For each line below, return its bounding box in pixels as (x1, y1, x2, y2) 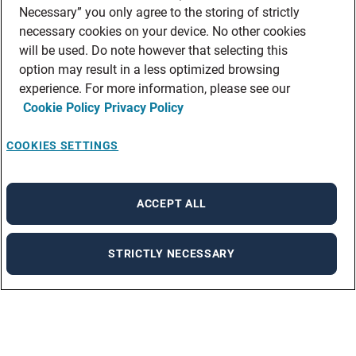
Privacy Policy (104, 100, 184, 115)
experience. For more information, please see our (19, 81, 290, 96)
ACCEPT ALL (137, 197, 207, 210)
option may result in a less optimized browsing (19, 62, 280, 77)
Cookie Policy (23, 100, 100, 115)
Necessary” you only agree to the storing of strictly (19, 5, 300, 20)
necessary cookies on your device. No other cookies (19, 24, 306, 39)
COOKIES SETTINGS (6, 139, 119, 152)
